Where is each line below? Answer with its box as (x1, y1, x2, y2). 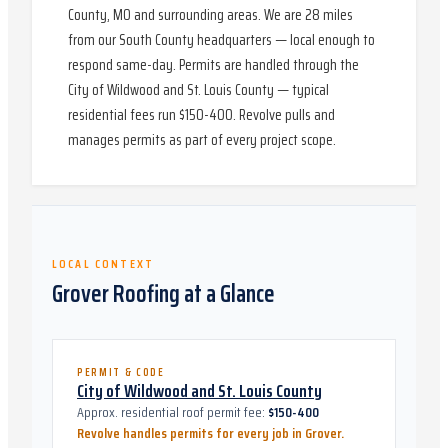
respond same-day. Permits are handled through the (68, 53, 359, 77)
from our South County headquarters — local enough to (68, 28, 375, 52)
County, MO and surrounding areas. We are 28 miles (68, 3, 353, 27)
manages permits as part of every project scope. (68, 128, 336, 152)
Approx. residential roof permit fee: (77, 401, 265, 423)
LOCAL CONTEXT (52, 254, 155, 273)
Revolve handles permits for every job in (77, 422, 305, 444)
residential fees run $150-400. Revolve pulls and (68, 103, 335, 127)
